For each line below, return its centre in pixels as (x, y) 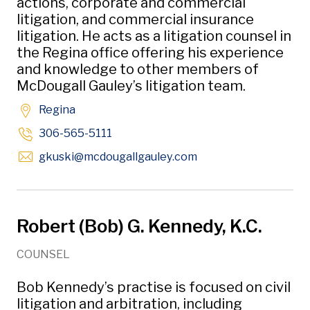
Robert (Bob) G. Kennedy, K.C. (139, 226)
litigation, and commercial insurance (135, 19)
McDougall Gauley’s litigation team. (131, 86)
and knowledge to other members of (138, 69)
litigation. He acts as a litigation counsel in (154, 36)
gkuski (56, 157)
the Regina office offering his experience (150, 53)
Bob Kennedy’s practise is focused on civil (154, 287)
